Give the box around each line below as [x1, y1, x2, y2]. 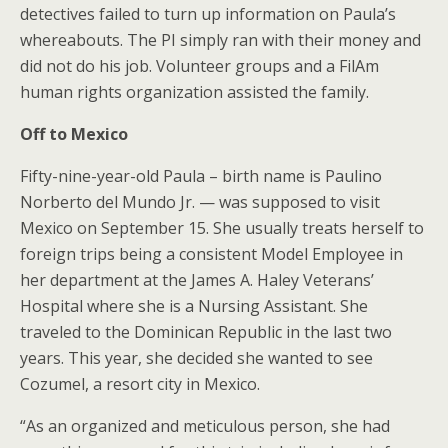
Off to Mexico [20, 123, 128, 145]
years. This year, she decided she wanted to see [20, 347, 373, 369]
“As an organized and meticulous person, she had [20, 415, 390, 437]
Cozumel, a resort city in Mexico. [20, 373, 260, 395]
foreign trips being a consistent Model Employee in [20, 243, 403, 265]
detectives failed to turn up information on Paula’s [20, 3, 396, 25]
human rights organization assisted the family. [20, 81, 369, 103]
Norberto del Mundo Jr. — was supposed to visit [20, 191, 380, 213]
